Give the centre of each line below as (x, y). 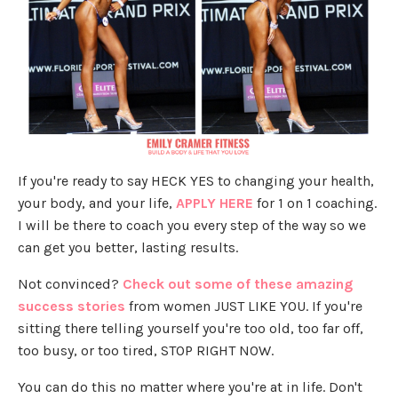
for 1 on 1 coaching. (317, 203)
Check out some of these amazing (238, 283)
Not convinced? (70, 283)
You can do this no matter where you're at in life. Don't (190, 386)
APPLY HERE (215, 203)
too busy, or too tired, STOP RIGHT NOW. (146, 350)
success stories (72, 306)
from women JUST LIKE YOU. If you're (244, 306)
